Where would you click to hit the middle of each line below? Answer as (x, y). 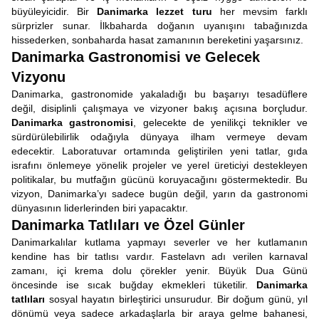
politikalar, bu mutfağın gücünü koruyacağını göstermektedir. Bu (159, 179)
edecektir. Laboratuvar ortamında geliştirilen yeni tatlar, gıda (159, 151)
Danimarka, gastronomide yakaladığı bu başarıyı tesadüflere (159, 94)
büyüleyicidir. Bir (54, 11)
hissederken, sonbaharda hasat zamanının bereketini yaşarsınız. (157, 40)
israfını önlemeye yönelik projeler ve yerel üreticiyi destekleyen (159, 165)
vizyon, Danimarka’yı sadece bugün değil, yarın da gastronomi (159, 194)
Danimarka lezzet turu (155, 11)
